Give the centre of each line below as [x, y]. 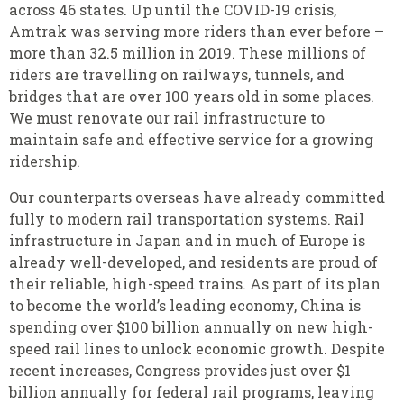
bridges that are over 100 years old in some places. [192, 96]
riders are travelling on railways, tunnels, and [177, 74]
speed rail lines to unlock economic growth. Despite [197, 349]
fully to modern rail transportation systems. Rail [187, 219]
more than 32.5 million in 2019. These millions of [188, 52]
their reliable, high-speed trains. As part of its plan [195, 284]
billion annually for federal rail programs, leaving [192, 392]
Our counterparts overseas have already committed [197, 197]
